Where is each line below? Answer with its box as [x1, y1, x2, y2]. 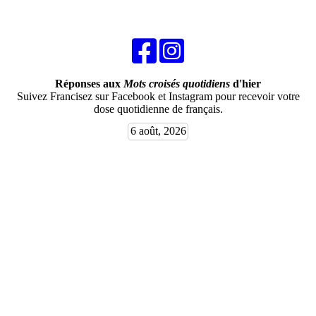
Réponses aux [55, 77, 123, 90]
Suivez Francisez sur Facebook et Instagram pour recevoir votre [16, 90, 300, 102]
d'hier [230, 77, 261, 90]
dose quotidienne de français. [93, 102, 223, 115]
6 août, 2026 [130, 125, 186, 138]
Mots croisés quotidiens [123, 77, 230, 90]
